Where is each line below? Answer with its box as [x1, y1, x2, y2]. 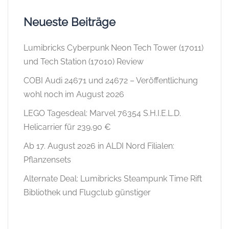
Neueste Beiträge [24, 15, 116, 29]
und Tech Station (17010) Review [24, 57, 144, 67]
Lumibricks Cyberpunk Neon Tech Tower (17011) [24, 43, 203, 53]
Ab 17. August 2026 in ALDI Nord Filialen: [24, 141, 174, 151]
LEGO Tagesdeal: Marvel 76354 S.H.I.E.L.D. [24, 108, 181, 119]
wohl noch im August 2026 [24, 89, 124, 100]
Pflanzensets [24, 155, 71, 165]
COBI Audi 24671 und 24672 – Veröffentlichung [24, 76, 198, 86]
